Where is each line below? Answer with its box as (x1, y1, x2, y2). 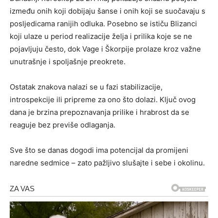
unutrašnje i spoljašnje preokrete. (10, 57, 126, 67)
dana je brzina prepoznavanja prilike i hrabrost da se (10, 108, 189, 117)
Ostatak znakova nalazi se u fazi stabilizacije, (10, 82, 163, 92)
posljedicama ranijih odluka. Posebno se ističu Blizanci (10, 19, 197, 29)
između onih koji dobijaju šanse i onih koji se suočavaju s (10, 6, 205, 16)
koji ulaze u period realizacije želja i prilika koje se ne (10, 32, 192, 41)
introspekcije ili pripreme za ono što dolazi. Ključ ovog (10, 95, 196, 105)
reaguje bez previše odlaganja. (10, 120, 115, 130)
